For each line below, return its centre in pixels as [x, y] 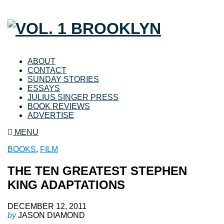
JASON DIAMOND [51, 215]
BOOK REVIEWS [59, 106]
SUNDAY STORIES [63, 79]
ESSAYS [44, 88]
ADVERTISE [51, 115]
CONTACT [47, 70]
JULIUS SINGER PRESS [73, 97]
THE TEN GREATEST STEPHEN [97, 170]
